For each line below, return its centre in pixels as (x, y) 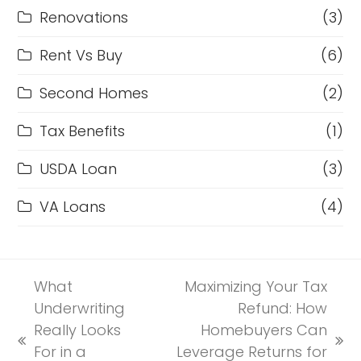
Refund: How (282, 308)
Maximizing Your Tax (255, 286)
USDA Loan (79, 168)
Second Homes (94, 93)
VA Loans (73, 206)
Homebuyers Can (263, 330)
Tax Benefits (83, 131)
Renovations (84, 17)
